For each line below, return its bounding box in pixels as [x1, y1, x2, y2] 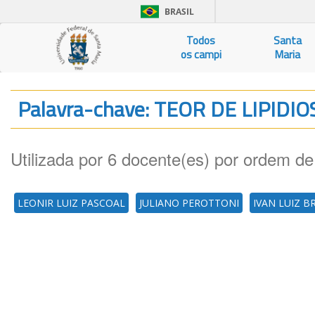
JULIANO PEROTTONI [139, 196, 239, 210]
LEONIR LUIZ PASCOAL [18, 196, 125, 210]
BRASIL [165, 6, 194, 18]
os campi [180, 46, 221, 63]
